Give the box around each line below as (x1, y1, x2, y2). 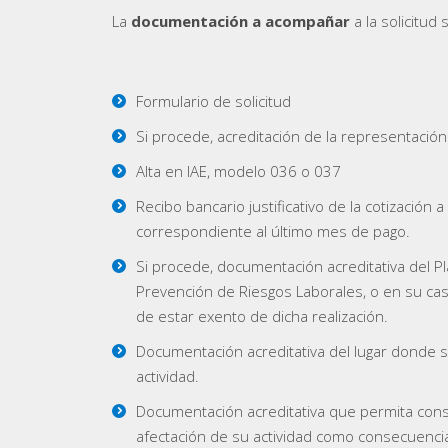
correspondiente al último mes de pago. (136, 221, 410, 242)
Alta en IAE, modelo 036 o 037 (136, 161, 341, 182)
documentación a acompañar (131, 11, 350, 32)
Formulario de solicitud (136, 91, 291, 112)
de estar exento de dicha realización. (136, 306, 388, 327)
